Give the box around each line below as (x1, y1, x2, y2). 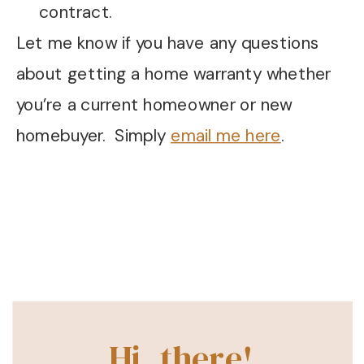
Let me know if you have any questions (15, 32, 320, 55)
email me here (171, 123, 281, 147)
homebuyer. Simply (15, 123, 171, 147)
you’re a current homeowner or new (15, 93, 292, 116)
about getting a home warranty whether (15, 63, 331, 85)
